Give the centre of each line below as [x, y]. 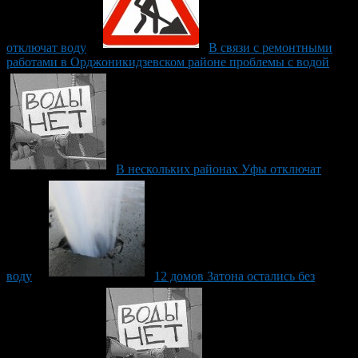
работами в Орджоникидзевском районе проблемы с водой [168, 62]
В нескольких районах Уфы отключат [219, 169]
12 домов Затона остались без [235, 276]
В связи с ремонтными [270, 47]
